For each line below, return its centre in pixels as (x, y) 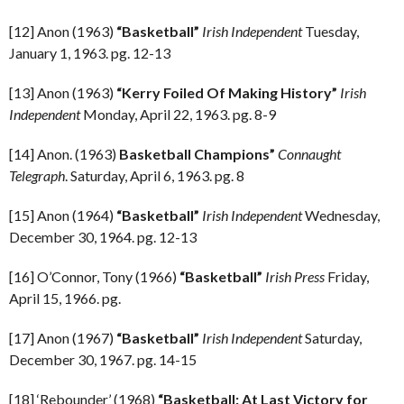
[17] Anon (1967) (63, 338)
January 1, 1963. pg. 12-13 (90, 53)
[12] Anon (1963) (63, 31)
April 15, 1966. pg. (65, 298)
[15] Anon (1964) (63, 215)
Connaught (309, 154)
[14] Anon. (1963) (64, 154)
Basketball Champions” (197, 154)
